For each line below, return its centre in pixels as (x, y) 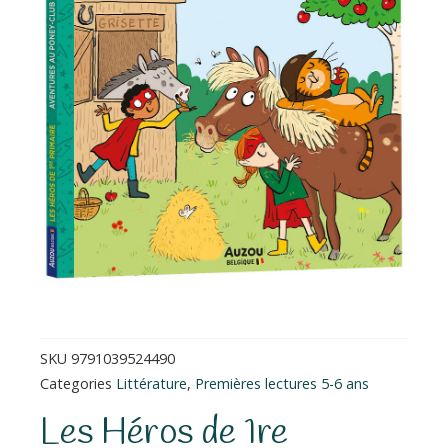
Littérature (151, 384)
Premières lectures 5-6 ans (282, 384)
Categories (76, 384)
